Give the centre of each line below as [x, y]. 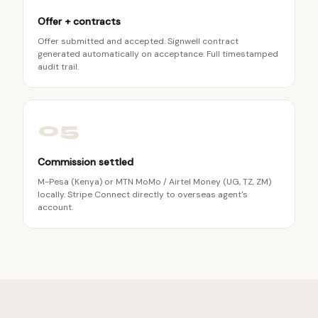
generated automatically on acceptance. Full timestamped [158, 54]
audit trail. [58, 67]
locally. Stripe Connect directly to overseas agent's [143, 194]
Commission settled [86, 162]
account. [55, 207]
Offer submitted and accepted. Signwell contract [138, 41]
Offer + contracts [79, 21]
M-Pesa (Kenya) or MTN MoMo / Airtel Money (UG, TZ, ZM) [154, 182]
